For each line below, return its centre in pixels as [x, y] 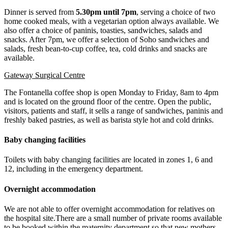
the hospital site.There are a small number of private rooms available [113, 218]
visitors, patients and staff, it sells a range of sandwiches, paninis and [113, 110]
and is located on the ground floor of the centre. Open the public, [108, 101]
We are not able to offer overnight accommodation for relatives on [109, 209]
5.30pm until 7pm [106, 12]
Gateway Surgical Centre [45, 75]
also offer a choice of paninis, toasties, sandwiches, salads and [103, 30]
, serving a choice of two [176, 12]
